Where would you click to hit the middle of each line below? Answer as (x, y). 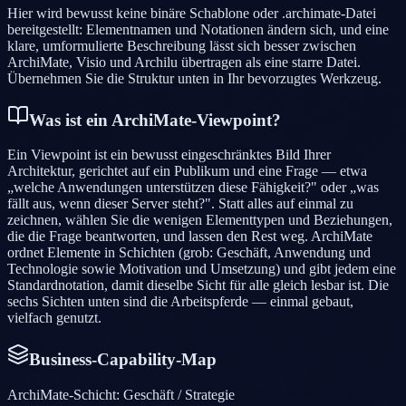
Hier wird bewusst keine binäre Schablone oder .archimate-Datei (192, 13)
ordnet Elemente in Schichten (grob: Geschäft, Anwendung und (189, 253)
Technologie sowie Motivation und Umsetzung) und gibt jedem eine (202, 269)
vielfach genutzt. (54, 318)
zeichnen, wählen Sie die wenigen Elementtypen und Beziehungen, (200, 220)
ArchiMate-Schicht (62, 394)
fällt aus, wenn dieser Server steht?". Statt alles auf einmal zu (180, 204)
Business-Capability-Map (123, 359)
